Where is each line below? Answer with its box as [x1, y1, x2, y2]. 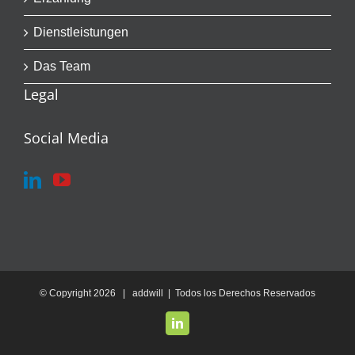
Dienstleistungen [33, 25, 128, 39]
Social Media [24, 128, 109, 147]
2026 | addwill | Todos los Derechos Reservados [94, 288, 315, 299]
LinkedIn [176, 322, 218, 334]
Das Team [33, 59, 90, 73]
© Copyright [40, 288, 94, 299]
